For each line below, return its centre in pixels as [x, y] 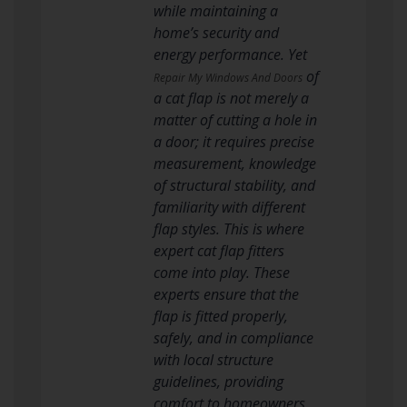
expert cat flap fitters [219, 250]
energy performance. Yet [230, 54]
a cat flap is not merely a [231, 98]
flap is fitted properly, [221, 316]
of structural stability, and [234, 185]
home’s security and [216, 32]
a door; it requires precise [234, 141]
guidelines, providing [218, 381]
